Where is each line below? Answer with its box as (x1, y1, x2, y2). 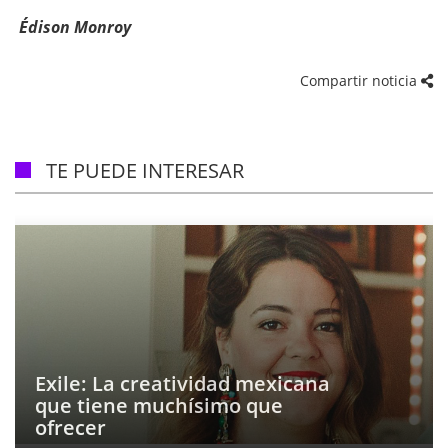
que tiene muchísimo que (35, 392, 283, 419)
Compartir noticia (300, 71, 421, 90)
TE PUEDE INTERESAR (46, 157, 244, 184)
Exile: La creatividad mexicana (35, 370, 330, 397)
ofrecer (35, 414, 106, 441)
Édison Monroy (19, 16, 131, 38)
